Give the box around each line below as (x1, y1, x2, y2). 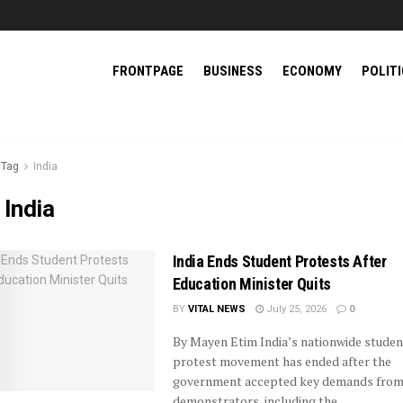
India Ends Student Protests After (172, 252, 387, 271)
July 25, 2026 (263, 303, 327, 315)
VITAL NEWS (187, 303, 246, 315)
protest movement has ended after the (172, 353, 391, 370)
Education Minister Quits (172, 274, 331, 293)
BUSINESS (203, 63, 263, 79)
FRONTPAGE (112, 63, 184, 79)
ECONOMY (282, 63, 342, 79)
